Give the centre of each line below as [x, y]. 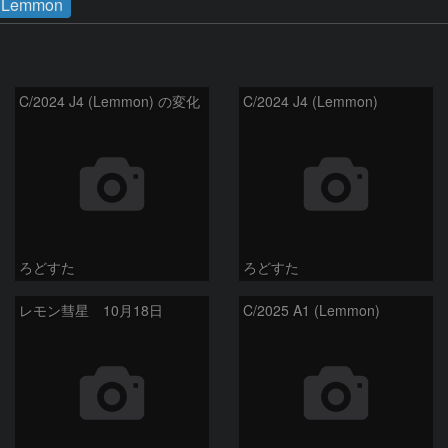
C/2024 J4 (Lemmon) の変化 [109, 100]
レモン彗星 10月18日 [91, 309]
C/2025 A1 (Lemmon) [311, 309]
